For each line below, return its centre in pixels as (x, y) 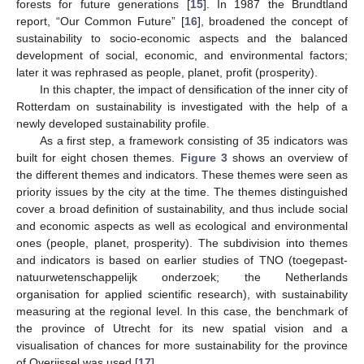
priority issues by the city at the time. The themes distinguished (182, 192)
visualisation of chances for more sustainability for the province (182, 346)
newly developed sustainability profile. (113, 124)
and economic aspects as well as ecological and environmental (182, 226)
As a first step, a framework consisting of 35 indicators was (193, 141)
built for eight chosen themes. (98, 158)
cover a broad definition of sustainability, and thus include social (182, 209)
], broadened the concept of (272, 22)
